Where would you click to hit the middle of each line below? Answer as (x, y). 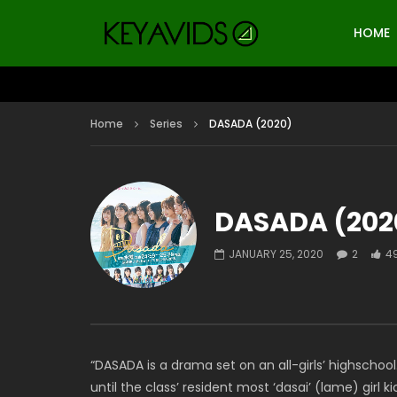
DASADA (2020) (251, 124)
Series (166, 124)
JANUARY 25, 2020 (276, 254)
